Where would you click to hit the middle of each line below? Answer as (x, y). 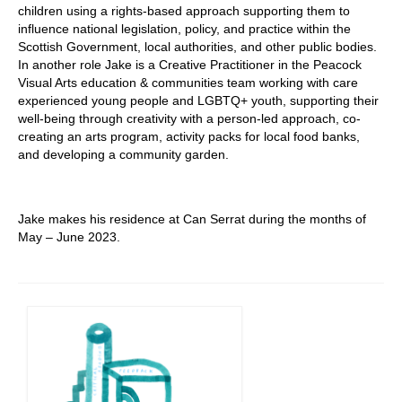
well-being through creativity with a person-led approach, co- (189, 118)
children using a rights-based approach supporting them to (184, 10)
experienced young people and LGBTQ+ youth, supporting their (198, 100)
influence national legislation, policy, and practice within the (184, 28)
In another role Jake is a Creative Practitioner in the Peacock (190, 64)
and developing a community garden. (123, 154)
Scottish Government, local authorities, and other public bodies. (197, 46)
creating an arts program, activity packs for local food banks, (189, 136)
